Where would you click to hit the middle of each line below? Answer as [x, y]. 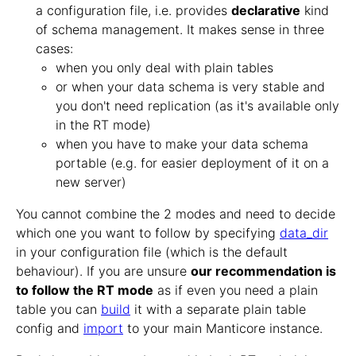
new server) [91, 182]
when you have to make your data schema [182, 144]
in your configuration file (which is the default [152, 252]
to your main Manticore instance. [223, 329]
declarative [266, 11]
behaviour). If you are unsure [103, 271]
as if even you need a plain [236, 290]
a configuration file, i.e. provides [133, 11]
